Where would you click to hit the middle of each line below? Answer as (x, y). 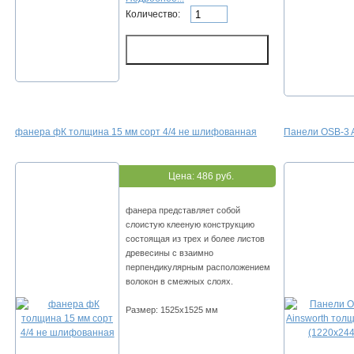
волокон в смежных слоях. (179, 282)
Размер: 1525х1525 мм (172, 310)
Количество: (154, 14)
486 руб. (215, 177)
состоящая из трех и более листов (195, 239)
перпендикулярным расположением (198, 267)
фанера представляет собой (183, 211)
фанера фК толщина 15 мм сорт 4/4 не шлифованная (136, 132)
